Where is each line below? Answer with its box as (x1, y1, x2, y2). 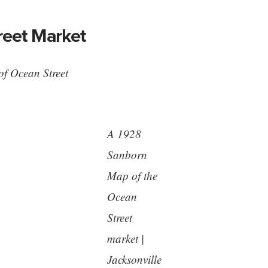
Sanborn (106, 147, 147, 162)
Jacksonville (106, 252, 162, 267)
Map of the (106, 168, 157, 183)
